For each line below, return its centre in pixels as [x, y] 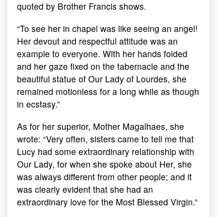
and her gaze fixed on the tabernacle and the [103, 66]
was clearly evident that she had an [85, 189]
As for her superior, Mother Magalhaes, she [101, 126]
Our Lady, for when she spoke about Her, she [104, 164]
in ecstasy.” [39, 104]
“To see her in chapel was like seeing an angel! [107, 28]
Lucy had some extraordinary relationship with [106, 151]
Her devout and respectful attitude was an [97, 41]
